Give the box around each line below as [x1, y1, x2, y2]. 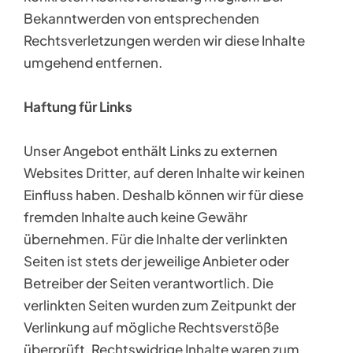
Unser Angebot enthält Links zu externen [23, 142, 277, 159]
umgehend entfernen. [23, 54, 162, 71]
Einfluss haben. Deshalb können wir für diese [23, 186, 303, 203]
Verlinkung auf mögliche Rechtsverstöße [23, 318, 279, 336]
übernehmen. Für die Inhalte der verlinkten [23, 230, 288, 247]
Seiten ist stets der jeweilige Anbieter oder [23, 252, 289, 269]
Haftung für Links [23, 98, 132, 115]
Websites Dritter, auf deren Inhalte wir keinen [23, 164, 305, 181]
